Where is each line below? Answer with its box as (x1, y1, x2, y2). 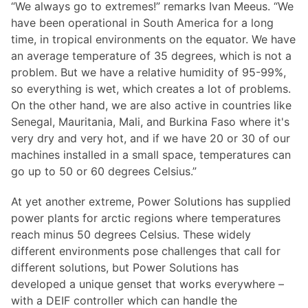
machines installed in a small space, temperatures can (11, 147, 291, 162)
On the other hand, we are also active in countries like (11, 98, 291, 112)
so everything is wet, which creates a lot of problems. (11, 81, 291, 96)
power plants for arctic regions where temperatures (11, 210, 280, 225)
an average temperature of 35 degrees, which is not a (11, 48, 291, 63)
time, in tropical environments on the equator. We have (11, 32, 296, 46)
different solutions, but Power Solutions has (11, 260, 239, 274)
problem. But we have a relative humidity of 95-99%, (11, 65, 286, 79)
